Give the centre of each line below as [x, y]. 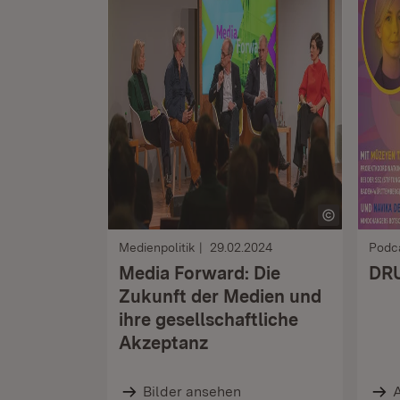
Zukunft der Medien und [220, 296]
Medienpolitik [157, 247]
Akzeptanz [164, 343]
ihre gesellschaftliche [208, 320]
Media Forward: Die [200, 273]
